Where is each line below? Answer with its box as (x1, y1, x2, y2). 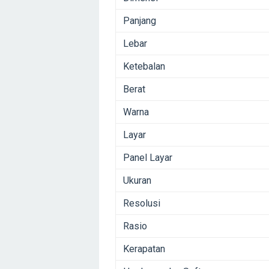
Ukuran (123, 175, 151, 187)
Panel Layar (123, 152, 172, 164)
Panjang (123, 15, 156, 27)
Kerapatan (123, 243, 165, 255)
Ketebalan (123, 61, 165, 73)
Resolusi (123, 198, 160, 210)
